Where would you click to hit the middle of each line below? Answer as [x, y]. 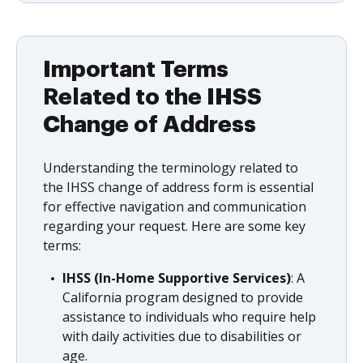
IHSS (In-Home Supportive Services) [177, 278]
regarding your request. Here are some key [174, 226]
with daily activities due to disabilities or [182, 336]
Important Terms [136, 70]
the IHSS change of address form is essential [178, 187]
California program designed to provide [183, 297]
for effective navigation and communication [175, 207]
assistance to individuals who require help [189, 317]
